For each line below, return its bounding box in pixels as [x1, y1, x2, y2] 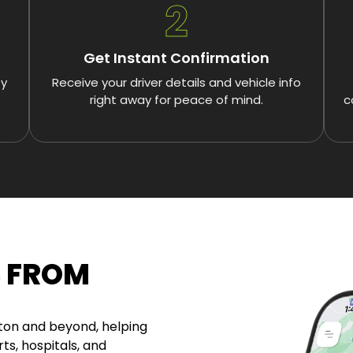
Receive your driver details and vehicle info [51, 74, 301, 91]
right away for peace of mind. [89, 91, 263, 109]
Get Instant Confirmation [83, 48, 269, 69]
